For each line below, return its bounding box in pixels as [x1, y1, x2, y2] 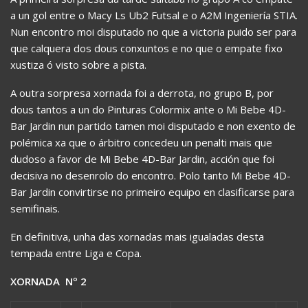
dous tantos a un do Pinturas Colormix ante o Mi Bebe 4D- [10, 102, 286, 117]
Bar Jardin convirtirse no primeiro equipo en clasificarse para [10, 185, 294, 199]
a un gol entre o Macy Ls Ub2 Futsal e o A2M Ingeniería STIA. [10, 8, 298, 23]
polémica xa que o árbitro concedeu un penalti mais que [10, 135, 272, 150]
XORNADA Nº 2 [10, 274, 87, 289]
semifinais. [10, 201, 60, 216]
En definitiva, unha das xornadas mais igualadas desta [10, 230, 264, 244]
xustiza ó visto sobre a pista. [10, 58, 146, 72]
